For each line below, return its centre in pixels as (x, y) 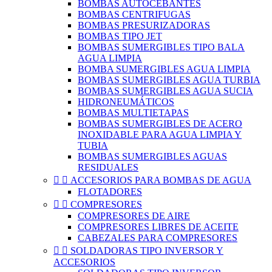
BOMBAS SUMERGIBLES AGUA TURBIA (169, 80)
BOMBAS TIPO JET (120, 36)
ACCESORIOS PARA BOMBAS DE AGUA (161, 180)
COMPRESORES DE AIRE (134, 216)
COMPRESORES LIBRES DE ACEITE (158, 227)
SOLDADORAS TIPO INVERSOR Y (147, 250)
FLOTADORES (110, 192)
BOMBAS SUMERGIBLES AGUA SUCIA (165, 91)
